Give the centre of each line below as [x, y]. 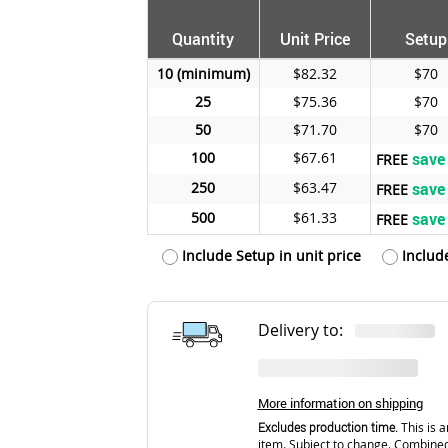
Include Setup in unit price [269, 255]
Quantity [203, 38]
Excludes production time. [327, 427]
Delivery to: [306, 329]
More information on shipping [340, 403]
